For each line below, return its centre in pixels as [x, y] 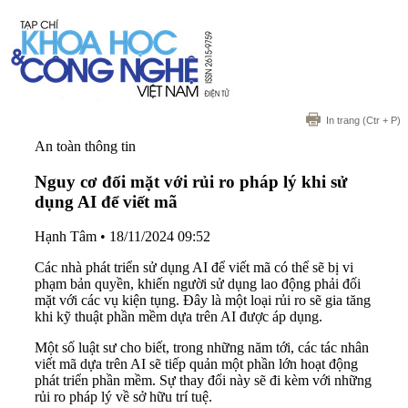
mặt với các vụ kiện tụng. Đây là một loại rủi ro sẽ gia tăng [203, 301]
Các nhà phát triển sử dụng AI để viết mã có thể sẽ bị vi [194, 268]
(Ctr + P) [380, 120]
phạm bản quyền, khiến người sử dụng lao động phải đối [198, 284]
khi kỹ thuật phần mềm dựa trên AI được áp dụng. [178, 317]
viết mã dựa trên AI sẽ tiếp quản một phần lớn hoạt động [196, 364]
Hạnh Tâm [66, 237]
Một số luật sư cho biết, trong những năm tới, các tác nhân [202, 348]
